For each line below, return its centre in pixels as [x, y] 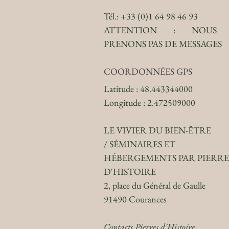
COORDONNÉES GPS [148, 71]
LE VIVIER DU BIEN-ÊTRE [157, 130]
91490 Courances [135, 199]
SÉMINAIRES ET [142, 144]
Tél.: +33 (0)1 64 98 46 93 [151, 16]
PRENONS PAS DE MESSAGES [163, 44]
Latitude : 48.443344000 [148, 89]
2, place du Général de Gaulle [155, 185]
